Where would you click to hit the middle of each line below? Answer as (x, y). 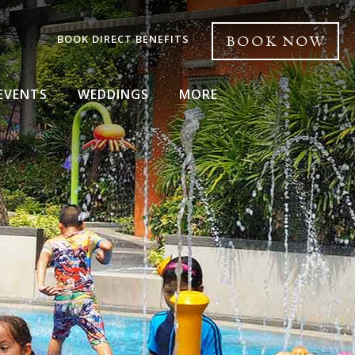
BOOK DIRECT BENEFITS (123, 39)
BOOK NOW (275, 42)
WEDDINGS (113, 94)
